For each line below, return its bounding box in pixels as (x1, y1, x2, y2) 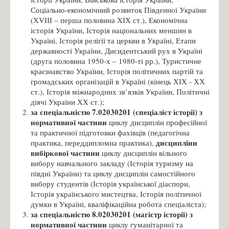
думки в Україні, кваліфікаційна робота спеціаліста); (31, 198, 206, 209)
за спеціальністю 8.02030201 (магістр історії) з (31, 208, 193, 220)
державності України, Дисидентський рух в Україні (31, 45, 202, 56)
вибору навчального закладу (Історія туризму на (31, 157, 193, 168)
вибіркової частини (31, 147, 100, 158)
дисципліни (156, 136, 197, 148)
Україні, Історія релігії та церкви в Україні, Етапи (31, 35, 196, 45)
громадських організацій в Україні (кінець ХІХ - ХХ (31, 76, 205, 86)
